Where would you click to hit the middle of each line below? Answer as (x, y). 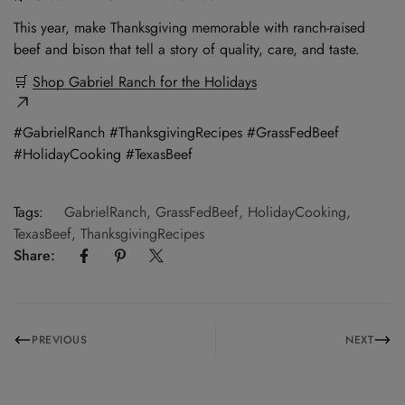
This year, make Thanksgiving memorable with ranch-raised (189, 28)
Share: (34, 256)
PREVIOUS (59, 339)
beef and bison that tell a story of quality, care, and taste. (187, 50)
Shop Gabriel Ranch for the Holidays (145, 82)
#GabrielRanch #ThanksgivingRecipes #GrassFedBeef (176, 133)
